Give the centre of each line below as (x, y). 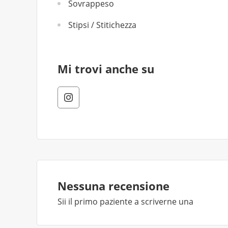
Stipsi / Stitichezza (102, 25)
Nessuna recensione (113, 186)
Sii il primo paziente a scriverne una (125, 202)
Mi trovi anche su (106, 69)
